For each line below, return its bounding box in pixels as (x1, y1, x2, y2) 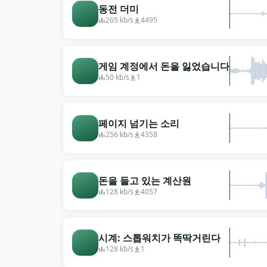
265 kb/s (105, 15, 133, 25)
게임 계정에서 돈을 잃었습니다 (98, 60, 229, 73)
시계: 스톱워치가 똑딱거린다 (98, 231, 221, 244)
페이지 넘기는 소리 (98, 117, 179, 130)
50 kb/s (105, 72, 129, 82)
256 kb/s (105, 129, 133, 139)
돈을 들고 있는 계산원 (98, 174, 191, 187)
